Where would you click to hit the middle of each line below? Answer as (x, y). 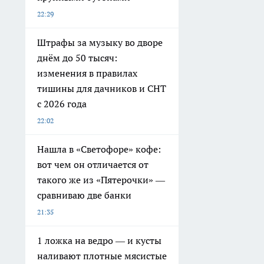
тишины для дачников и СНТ (102, 89)
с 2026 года (62, 104)
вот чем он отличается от (93, 165)
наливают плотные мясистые (102, 256)
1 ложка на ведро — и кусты (99, 241)
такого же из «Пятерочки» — (101, 180)
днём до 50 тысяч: (77, 58)
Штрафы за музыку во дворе (100, 43)
